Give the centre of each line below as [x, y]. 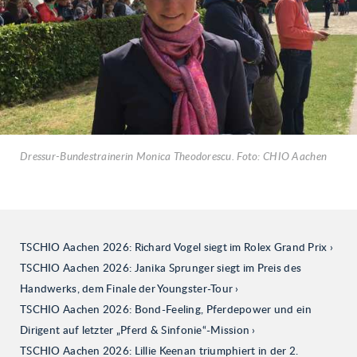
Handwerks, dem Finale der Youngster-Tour [127, 289]
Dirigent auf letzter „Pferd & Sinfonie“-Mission [135, 330]
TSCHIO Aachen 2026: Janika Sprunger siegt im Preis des [161, 268]
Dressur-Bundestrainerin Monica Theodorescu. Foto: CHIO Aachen [174, 157]
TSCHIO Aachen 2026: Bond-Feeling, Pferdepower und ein [166, 310]
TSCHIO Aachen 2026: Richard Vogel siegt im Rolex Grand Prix [174, 247]
